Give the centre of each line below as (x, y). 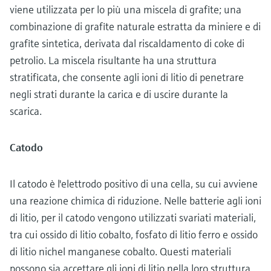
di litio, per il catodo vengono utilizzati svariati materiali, (133, 217)
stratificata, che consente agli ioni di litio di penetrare (127, 77)
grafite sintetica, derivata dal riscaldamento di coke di (127, 43)
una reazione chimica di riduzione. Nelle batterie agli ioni (135, 200)
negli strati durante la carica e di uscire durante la (119, 94)
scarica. (26, 111)
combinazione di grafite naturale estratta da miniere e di (135, 26)
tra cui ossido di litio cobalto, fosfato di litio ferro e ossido (134, 234)
